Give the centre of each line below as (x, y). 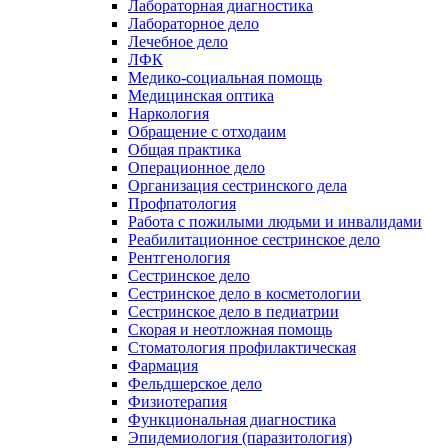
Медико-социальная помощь (225, 77)
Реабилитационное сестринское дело (254, 239)
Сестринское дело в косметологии (244, 293)
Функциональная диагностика (232, 419)
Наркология (168, 113)
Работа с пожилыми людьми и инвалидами (275, 221)
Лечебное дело (178, 41)
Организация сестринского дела (237, 185)
